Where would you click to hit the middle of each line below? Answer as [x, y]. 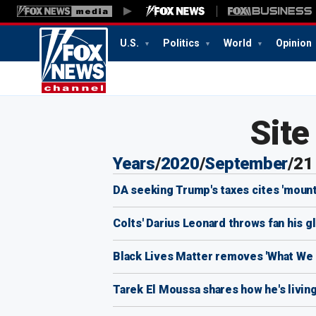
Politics [182, 43]
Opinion [294, 43]
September [246, 164]
